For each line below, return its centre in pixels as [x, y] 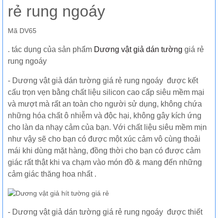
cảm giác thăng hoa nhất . [52, 174]
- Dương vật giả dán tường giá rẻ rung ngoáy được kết [103, 81]
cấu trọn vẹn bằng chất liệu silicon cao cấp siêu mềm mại [106, 92]
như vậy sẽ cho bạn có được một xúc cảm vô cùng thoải [104, 139]
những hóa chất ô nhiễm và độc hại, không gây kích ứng [105, 116]
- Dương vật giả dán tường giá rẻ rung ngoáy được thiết [105, 212]
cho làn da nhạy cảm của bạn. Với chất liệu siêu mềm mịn [107, 127]
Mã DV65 [22, 31]
